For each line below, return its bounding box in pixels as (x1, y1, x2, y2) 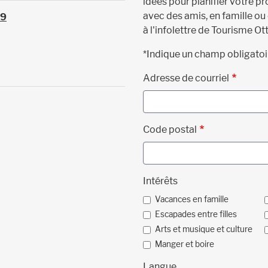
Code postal (143, 124, 197, 136)
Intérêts (143, 175, 178, 187)
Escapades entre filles (155, 209, 237, 220)
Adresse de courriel (143, 72, 229, 84)
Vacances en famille (155, 194, 229, 205)
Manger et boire (155, 239, 214, 249)
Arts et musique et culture (155, 224, 252, 234)
